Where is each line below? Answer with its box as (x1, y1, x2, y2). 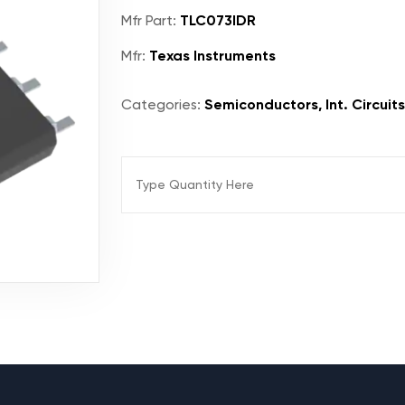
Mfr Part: (121, 12, 176, 29)
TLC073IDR (176, 12, 256, 29)
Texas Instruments (146, 47, 276, 64)
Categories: (121, 96, 201, 113)
